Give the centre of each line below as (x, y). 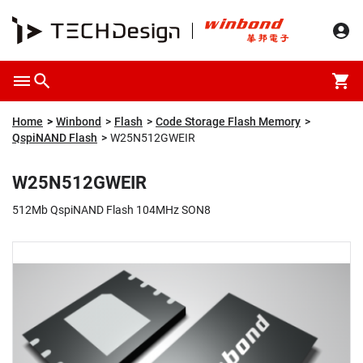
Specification (237, 20)
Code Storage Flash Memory (228, 122)
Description (325, 20)
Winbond (79, 122)
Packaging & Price (130, 20)
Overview (35, 20)
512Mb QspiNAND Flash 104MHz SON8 (111, 210)
